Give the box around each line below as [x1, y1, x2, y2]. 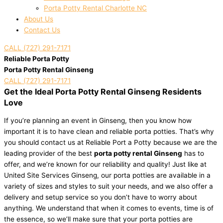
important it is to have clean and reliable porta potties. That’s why [4, 127, 214, 135]
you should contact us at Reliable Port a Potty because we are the [4, 138, 217, 146]
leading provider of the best [4, 149, 94, 157]
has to [182, 149, 204, 157]
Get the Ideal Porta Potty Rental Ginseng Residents [4, 87, 202, 97]
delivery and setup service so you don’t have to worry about [4, 193, 197, 201]
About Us [24, 15, 53, 23]
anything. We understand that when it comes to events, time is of [4, 204, 214, 212]
